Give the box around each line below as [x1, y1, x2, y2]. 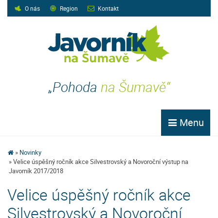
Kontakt [98, 4, 119, 12]
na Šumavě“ [100, 77, 170, 96]
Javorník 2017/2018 [9, 166, 64, 175]
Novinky [19, 148, 42, 157]
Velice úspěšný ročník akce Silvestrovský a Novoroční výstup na [13, 157, 189, 166]
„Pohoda [48, 77, 101, 96]
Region [60, 4, 78, 12]
